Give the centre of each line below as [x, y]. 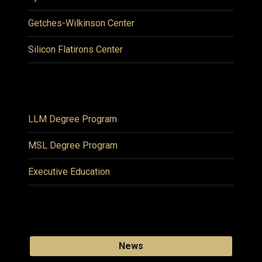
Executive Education [69, 171]
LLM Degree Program [73, 119]
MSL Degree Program [73, 145]
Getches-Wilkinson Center [81, 23]
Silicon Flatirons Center [75, 49]
